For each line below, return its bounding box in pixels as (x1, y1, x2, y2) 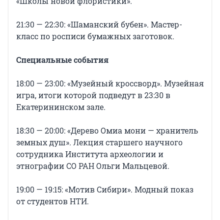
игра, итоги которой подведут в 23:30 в (16, 90, 170, 101)
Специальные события (16, 55, 109, 65)
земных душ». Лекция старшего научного (16, 137, 183, 148)
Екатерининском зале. (16, 102, 106, 112)
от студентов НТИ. (16, 196, 89, 207)
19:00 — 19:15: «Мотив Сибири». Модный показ (16, 184, 193, 195)
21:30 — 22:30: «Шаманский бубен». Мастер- (16, 19, 182, 30)
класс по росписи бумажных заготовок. (16, 31, 174, 42)
